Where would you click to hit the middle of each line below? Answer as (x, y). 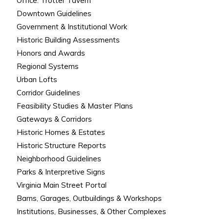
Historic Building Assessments (68, 40)
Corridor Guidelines (48, 93)
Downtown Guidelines (54, 13)
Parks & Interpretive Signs (61, 172)
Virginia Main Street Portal (61, 185)
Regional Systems (47, 66)
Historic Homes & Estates (61, 132)
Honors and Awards (51, 53)
